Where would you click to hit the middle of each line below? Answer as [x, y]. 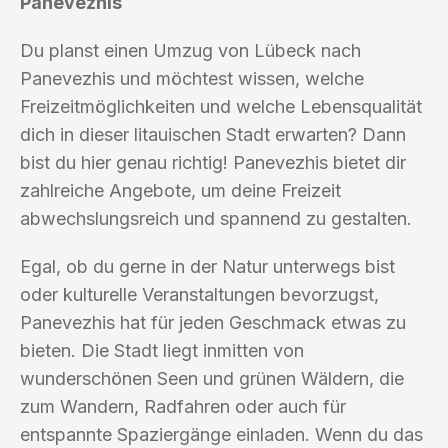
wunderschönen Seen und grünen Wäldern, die [212, 378]
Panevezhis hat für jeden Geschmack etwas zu [213, 322]
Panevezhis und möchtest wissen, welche [192, 78]
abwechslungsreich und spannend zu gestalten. [216, 218]
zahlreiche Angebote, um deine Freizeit [180, 190]
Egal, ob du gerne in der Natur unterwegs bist [207, 266]
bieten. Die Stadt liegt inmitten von [162, 350]
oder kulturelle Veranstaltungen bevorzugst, [199, 294]
